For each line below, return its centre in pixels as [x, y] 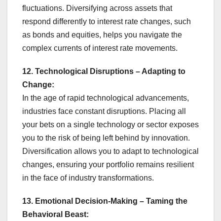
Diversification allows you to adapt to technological [110, 151]
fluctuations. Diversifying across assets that [97, 8]
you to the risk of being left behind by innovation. [106, 138]
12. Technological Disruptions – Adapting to [104, 72]
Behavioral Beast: [55, 215]
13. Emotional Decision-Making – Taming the [105, 201]
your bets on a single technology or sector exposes [110, 125]
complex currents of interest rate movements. [100, 48]
